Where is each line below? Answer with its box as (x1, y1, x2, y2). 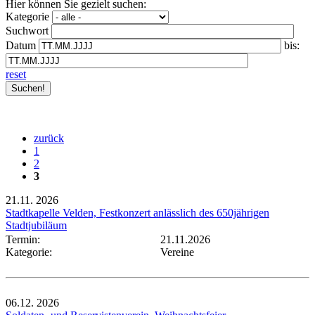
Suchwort (6, 24, 49, 37)
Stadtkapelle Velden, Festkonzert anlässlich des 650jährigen (6, 206, 269, 219)
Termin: (6, 233, 46, 245)
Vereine (160, 245, 194, 258)
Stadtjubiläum (6, 219, 67, 231)
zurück (34, 131, 64, 144)
